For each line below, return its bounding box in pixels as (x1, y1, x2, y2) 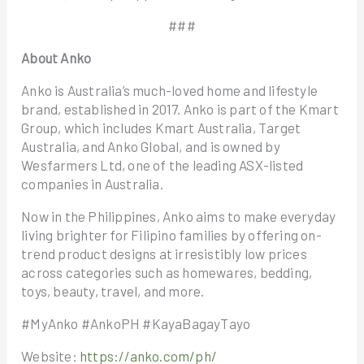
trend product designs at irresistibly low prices (21, 245, 307, 262)
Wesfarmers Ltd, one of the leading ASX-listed (21, 157, 304, 173)
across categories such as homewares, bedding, (21, 264, 313, 280)
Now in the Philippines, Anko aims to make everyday (21, 208, 336, 224)
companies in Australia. (21, 175, 163, 192)
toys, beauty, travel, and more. (21, 283, 205, 299)
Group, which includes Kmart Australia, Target (21, 119, 301, 136)
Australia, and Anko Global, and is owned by (21, 138, 280, 154)
